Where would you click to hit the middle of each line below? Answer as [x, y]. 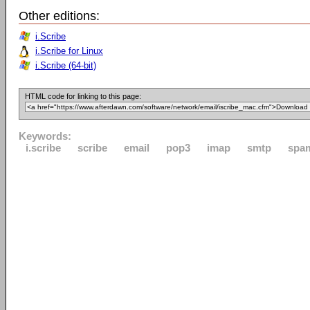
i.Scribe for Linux [69, 51]
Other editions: [59, 16]
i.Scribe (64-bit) [66, 65]
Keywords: [45, 136]
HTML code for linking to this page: [83, 96]
